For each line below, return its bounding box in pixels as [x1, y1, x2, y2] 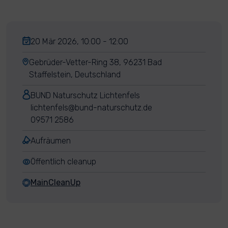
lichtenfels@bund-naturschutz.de [31, 103, 152, 112]
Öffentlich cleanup [31, 157, 96, 166]
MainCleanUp [31, 178, 80, 187]
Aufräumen [31, 136, 71, 146]
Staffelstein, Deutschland [28, 70, 121, 79]
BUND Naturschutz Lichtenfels [31, 91, 140, 100]
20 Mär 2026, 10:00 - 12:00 [31, 37, 128, 46]
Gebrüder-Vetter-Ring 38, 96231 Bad [28, 58, 162, 67]
